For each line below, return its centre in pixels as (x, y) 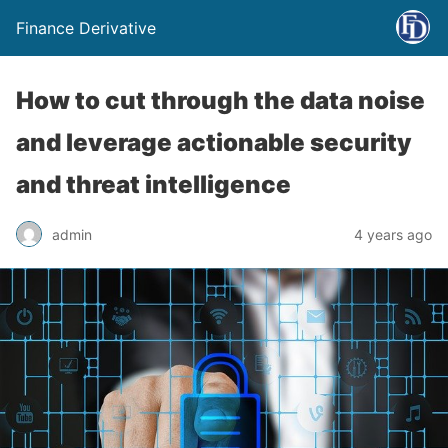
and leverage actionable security (214, 142)
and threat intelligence (153, 184)
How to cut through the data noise (220, 100)
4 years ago (393, 234)
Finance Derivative (86, 28)
